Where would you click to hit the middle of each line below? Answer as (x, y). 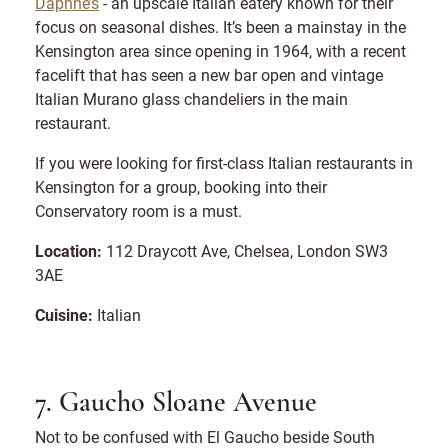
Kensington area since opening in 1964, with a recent (220, 51)
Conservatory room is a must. (138, 211)
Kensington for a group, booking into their (181, 187)
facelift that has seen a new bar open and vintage (209, 75)
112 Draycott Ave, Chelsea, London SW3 (245, 251)
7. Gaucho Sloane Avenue (176, 404)
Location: (68, 251)
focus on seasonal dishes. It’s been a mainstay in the (220, 27)
